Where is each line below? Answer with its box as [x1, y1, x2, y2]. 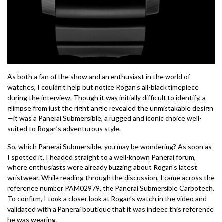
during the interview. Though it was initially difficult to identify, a [7, 93, 206, 102]
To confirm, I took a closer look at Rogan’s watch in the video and [7, 194, 207, 203]
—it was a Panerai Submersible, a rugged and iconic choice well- [7, 113, 202, 122]
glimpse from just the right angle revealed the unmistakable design [7, 103, 213, 112]
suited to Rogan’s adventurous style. [7, 124, 121, 133]
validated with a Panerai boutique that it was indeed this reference [7, 204, 214, 213]
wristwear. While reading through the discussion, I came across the [7, 173, 215, 182]
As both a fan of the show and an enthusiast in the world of [7, 72, 190, 81]
